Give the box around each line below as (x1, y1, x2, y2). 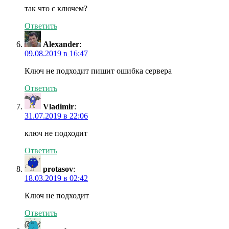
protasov (43, 165, 73, 174)
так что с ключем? (25, 4, 87, 13)
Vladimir (43, 102, 74, 111)
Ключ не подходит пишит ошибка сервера (25, 66, 172, 76)
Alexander (43, 40, 79, 49)
